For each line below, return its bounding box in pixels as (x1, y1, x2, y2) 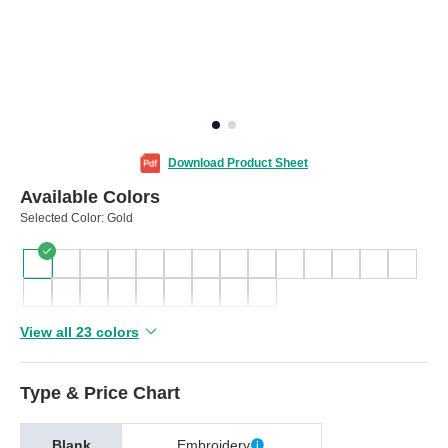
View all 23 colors (20, 323, 139, 340)
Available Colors (20, 186, 160, 207)
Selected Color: (20, 210, 107, 225)
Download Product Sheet (168, 155, 308, 170)
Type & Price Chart (20, 382, 180, 403)
